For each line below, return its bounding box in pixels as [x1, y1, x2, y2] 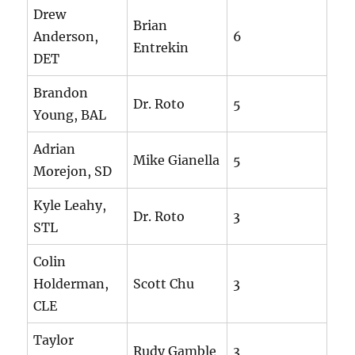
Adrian [33, 141, 76, 158]
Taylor [33, 332, 74, 349]
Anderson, [33, 29, 99, 45]
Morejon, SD [33, 163, 113, 180]
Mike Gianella [133, 152, 220, 169]
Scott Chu [133, 276, 195, 292]
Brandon [33, 85, 89, 101]
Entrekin [133, 40, 189, 56]
